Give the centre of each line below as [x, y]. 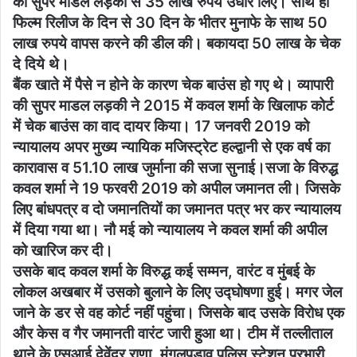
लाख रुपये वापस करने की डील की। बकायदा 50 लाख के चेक [177, 43]
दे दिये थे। [41, 64]
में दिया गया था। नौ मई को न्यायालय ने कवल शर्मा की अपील [170, 229]
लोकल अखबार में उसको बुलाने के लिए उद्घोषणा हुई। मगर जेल [177, 292]
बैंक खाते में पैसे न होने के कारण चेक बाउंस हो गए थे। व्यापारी [173, 84]
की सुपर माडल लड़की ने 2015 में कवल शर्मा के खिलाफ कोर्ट [173, 105]
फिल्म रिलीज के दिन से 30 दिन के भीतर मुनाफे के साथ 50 [170, 22]
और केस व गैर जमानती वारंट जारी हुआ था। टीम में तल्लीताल [173, 333]
